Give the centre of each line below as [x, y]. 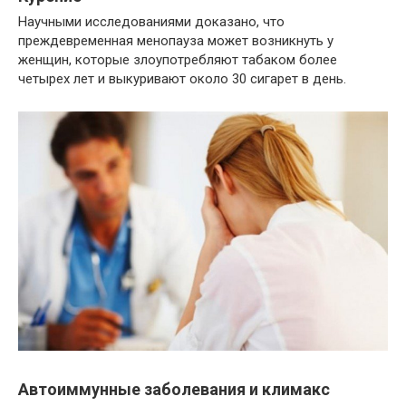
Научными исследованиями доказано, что [151, 22]
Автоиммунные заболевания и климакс [174, 389]
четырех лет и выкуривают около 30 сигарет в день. [182, 79]
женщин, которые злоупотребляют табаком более [178, 60]
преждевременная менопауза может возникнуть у [176, 41]
